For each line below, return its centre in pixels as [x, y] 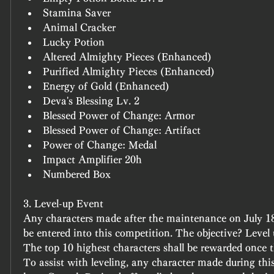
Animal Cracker [79, 28]
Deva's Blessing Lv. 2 [91, 101]
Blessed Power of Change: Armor [119, 116]
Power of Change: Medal [100, 145]
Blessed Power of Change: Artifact [122, 130]
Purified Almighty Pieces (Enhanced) [129, 72]
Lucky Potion [74, 42]
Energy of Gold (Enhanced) [106, 86]
